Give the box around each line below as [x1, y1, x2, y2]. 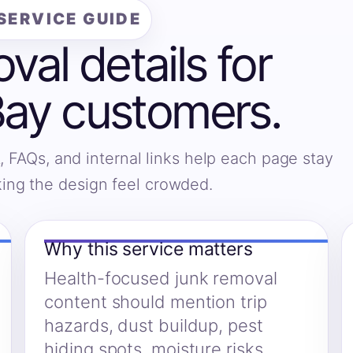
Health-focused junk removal [44, 268, 277, 289]
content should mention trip [44, 292, 267, 313]
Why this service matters [44, 238, 253, 261]
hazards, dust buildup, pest [44, 315, 263, 336]
